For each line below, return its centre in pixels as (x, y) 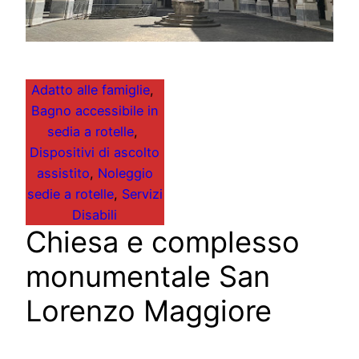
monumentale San (148, 276)
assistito (63, 173)
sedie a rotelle (70, 194)
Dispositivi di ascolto (95, 152)
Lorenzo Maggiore (149, 311)
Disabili (95, 214)
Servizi (142, 194)
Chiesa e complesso (163, 242)
